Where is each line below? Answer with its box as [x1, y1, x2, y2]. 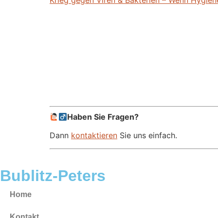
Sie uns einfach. [117, 130, 177, 141]
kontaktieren [71, 130, 117, 141]
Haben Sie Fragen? [67, 111, 139, 122]
